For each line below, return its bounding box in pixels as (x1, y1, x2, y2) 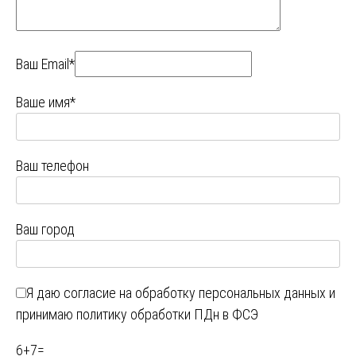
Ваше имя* (16, 93, 75, 110)
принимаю (16, 305, 76, 323)
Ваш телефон (16, 157, 89, 174)
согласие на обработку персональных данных (64, 284, 326, 301)
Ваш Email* (16, 55, 75, 72)
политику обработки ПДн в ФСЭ (76, 305, 258, 323)
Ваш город (16, 220, 75, 238)
